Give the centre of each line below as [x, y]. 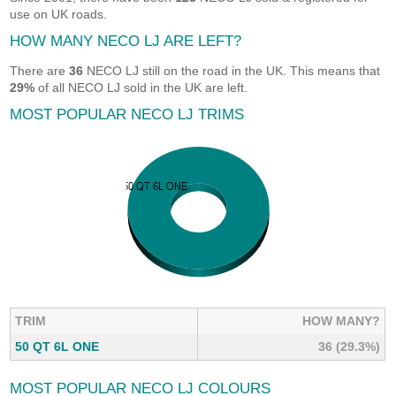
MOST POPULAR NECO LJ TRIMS [127, 114]
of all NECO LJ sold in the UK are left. [141, 88]
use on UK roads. [59, 14]
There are [40, 71]
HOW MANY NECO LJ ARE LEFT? [126, 41]
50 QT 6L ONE [57, 347]
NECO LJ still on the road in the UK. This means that [232, 71]
